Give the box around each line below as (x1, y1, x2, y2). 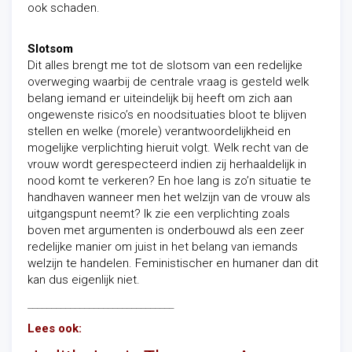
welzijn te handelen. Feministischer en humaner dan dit (27, 256, 318, 270)
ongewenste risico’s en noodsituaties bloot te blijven (27, 108, 306, 122)
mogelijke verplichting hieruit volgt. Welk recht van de (27, 141, 309, 155)
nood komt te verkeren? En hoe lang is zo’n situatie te (27, 174, 311, 188)
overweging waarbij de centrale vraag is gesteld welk (27, 75, 309, 89)
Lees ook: (27, 321, 82, 335)
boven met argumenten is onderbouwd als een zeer (27, 223, 304, 237)
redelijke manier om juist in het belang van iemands (27, 240, 298, 254)
